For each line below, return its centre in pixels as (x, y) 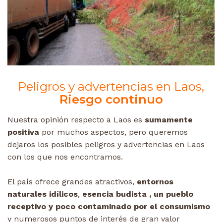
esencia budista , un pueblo (138, 194)
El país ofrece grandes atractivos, (71, 181)
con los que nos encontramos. (65, 157)
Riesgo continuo (111, 99)
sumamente (169, 119)
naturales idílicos (43, 194)
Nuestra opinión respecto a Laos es (76, 119)
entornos (154, 181)
